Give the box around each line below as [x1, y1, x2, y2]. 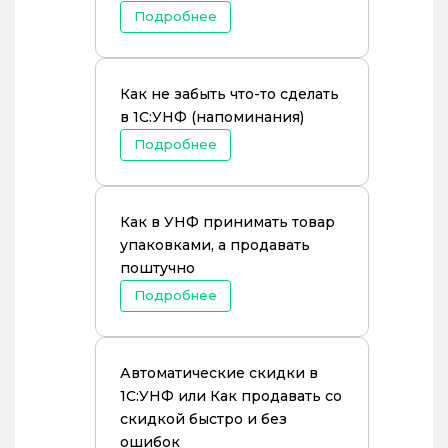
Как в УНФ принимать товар [120, 213, 335, 231]
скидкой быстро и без [120, 410, 287, 428]
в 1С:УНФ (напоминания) [120, 108, 304, 126]
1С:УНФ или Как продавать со [120, 387, 342, 405]
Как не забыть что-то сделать [120, 85, 339, 103]
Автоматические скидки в [120, 364, 318, 382]
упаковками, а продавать [120, 236, 310, 254]
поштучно [120, 259, 195, 277]
